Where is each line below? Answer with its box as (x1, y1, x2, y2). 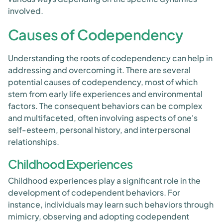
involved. (8, 5, 43, 16)
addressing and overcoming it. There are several (8, 65, 191, 75)
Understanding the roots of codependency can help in (8, 53, 213, 63)
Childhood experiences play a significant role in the (8, 175, 201, 186)
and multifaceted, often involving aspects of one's (8, 112, 198, 123)
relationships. (8, 136, 59, 147)
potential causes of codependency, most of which (8, 77, 198, 87)
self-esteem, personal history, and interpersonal (8, 124, 191, 135)
